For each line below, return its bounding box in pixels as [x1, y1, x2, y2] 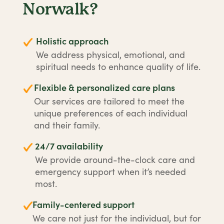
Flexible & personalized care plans [34, 81, 175, 93]
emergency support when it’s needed [35, 165, 186, 177]
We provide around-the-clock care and [35, 153, 195, 165]
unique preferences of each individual [34, 107, 187, 119]
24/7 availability [35, 139, 103, 152]
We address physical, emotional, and [35, 48, 185, 60]
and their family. [34, 119, 100, 131]
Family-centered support [32, 198, 135, 210]
